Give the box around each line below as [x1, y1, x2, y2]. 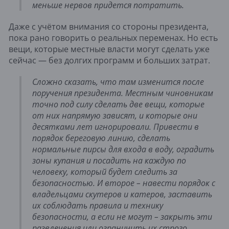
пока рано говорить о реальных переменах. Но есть [9, 32, 218, 43]
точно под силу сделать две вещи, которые [32, 98, 204, 110]
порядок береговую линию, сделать [32, 132, 170, 144]
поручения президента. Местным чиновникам [32, 87, 213, 99]
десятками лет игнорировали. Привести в [32, 121, 199, 132]
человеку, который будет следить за [32, 166, 177, 177]
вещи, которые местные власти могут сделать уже [9, 43, 210, 55]
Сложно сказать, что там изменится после [32, 76, 204, 87]
